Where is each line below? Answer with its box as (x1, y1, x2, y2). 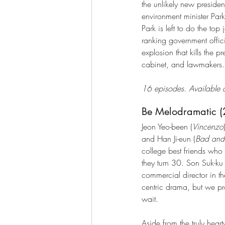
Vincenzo (192, 121, 223, 132)
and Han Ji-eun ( (142, 133, 195, 144)
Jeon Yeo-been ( (142, 121, 192, 132)
